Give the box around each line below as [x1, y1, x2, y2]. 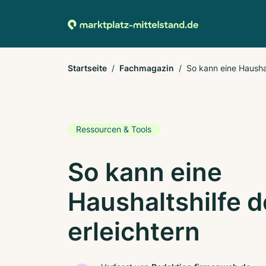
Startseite [68, 63, 107, 73]
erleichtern [68, 216, 200, 246]
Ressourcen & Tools [76, 124, 151, 134]
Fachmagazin [119, 63, 174, 73]
